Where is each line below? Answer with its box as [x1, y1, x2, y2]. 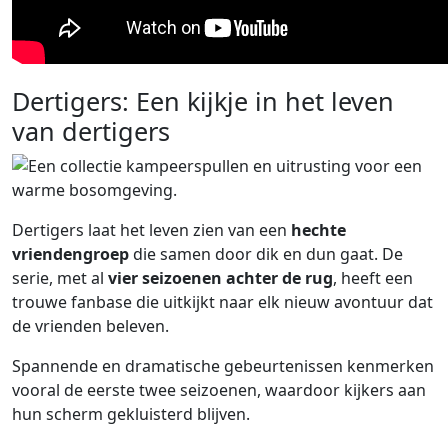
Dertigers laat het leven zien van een [12, 219, 291, 241]
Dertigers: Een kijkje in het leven [12, 84, 394, 118]
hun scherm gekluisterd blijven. [12, 403, 250, 425]
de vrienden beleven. [12, 315, 169, 337]
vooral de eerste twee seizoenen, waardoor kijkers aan [12, 379, 426, 401]
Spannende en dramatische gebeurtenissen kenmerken [12, 355, 434, 377]
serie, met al [12, 267, 108, 289]
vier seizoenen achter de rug [108, 267, 333, 289]
